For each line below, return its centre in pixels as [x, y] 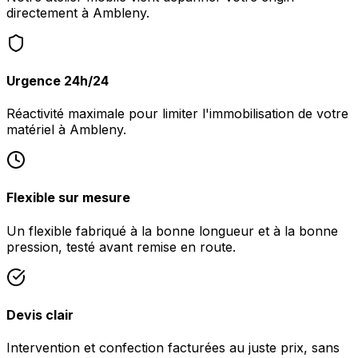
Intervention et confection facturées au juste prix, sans [173, 348]
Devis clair [40, 314]
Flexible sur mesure [68, 198]
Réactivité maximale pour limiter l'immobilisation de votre [177, 114]
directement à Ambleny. [78, 12]
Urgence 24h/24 [58, 80]
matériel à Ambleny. [66, 130]
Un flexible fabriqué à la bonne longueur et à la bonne [172, 231]
